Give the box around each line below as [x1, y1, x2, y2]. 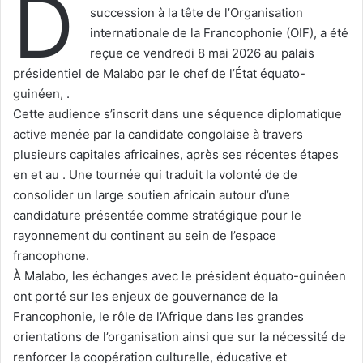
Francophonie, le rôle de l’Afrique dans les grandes [13, 308, 304, 324]
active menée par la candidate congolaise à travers [13, 126, 303, 142]
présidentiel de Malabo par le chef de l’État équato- [13, 65, 305, 81]
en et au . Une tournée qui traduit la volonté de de [13, 166, 297, 182]
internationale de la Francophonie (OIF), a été [90, 24, 348, 41]
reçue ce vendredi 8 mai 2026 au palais [90, 45, 314, 61]
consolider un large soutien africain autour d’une [13, 186, 290, 203]
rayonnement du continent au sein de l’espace [13, 227, 276, 243]
